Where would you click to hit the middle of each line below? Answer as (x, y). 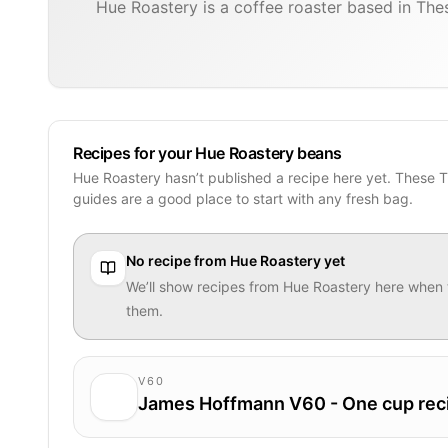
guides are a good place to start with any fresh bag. (243, 198)
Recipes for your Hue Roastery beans (207, 152)
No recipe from (178, 260)
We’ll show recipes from (204, 286)
